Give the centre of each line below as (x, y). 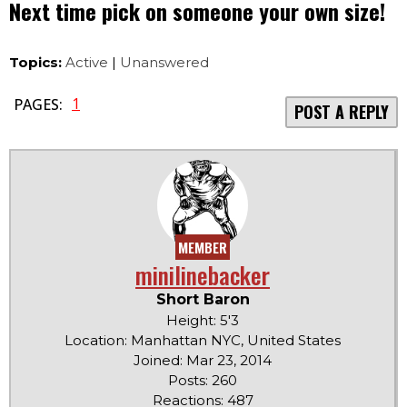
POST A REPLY (342, 111)
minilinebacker (203, 275)
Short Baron (203, 300)
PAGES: (38, 105)
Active (87, 63)
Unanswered (164, 63)
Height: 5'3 (203, 321)
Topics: (35, 63)
